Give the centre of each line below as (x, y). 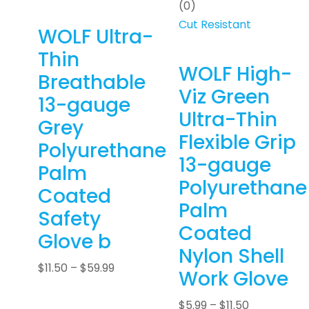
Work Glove (233, 279)
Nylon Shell (231, 257)
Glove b (74, 242)
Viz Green (224, 97)
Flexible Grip (237, 143)
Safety (69, 219)
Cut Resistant (215, 25)
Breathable (92, 83)
